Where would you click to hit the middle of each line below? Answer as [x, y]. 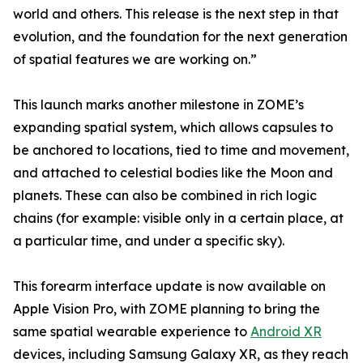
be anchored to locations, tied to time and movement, [181, 150]
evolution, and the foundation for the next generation [180, 37]
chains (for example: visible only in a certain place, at [178, 218]
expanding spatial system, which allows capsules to [173, 128]
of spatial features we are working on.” [135, 60]
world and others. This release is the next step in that [176, 14]
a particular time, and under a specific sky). [149, 241]
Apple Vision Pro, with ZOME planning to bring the [167, 309]
